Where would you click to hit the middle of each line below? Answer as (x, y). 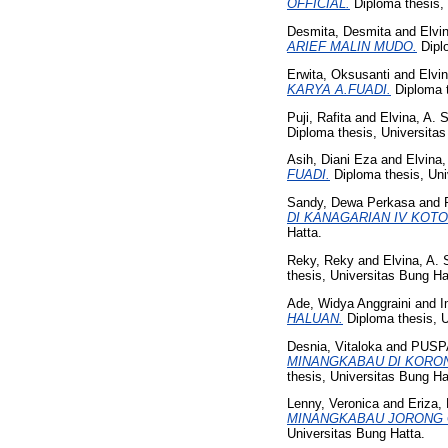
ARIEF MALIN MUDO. (352, 46)
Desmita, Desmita (339, 31)
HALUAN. (315, 318)
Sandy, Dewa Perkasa (351, 203)
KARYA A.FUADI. (339, 89)
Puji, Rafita (319, 117)
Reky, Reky (320, 260)
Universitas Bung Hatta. (356, 434)
